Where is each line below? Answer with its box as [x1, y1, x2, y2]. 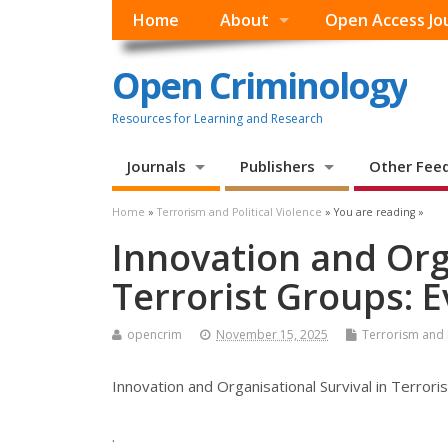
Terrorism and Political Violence [157, 205, 322, 220]
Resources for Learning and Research [112, 109, 323, 127]
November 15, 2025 [216, 326, 328, 344]
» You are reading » [322, 205, 424, 220]
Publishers [239, 156, 315, 177]
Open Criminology [112, 60, 407, 110]
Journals [127, 156, 186, 177]
